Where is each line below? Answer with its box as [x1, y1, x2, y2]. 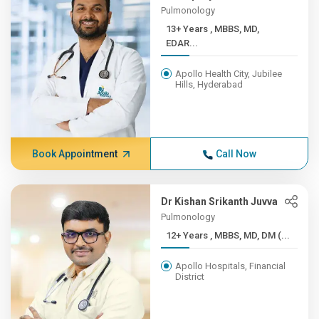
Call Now [215, 148, 256, 159]
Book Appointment [31, 148, 117, 159]
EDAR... [166, 38, 199, 48]
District [175, 271, 205, 282]
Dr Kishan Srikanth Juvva [161, 196, 278, 207]
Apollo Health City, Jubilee [175, 68, 283, 79]
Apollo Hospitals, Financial [175, 261, 286, 271]
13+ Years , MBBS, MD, [166, 23, 211, 34]
